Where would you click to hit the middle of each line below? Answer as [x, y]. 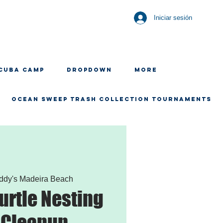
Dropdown [89, 70]
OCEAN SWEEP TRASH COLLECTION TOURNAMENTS [111, 99]
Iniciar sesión [173, 18]
